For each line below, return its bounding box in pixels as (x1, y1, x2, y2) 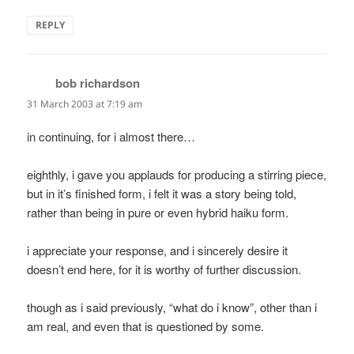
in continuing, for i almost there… (27, 127, 196, 145)
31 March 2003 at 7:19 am (27, 97, 143, 111)
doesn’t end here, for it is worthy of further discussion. (27, 260, 302, 277)
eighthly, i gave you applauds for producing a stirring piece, (27, 165, 327, 183)
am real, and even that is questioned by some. (27, 317, 265, 334)
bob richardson (55, 74, 141, 92)
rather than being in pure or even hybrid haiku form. (27, 203, 289, 220)
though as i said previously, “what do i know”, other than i (27, 298, 318, 315)
